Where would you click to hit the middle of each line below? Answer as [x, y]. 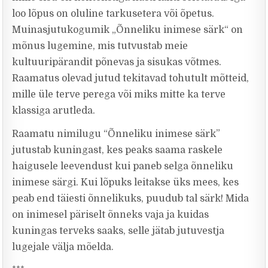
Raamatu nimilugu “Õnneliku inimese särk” [116, 134]
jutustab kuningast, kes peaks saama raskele [118, 150]
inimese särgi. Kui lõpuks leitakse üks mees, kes [126, 182]
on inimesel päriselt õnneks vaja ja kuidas [111, 215]
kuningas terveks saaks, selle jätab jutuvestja [118, 231]
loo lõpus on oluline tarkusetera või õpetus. [113, 14]
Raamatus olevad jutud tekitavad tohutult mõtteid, [131, 78]
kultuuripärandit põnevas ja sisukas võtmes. [117, 62]
